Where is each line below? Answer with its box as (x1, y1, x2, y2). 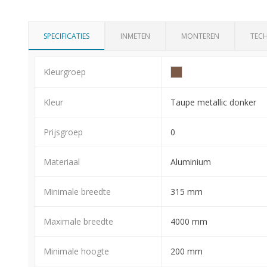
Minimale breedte (44, 185, 111, 197)
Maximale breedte (44, 215, 113, 227)
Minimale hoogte (44, 245, 109, 257)
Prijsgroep (44, 126, 83, 138)
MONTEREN (181, 30, 219, 41)
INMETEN (120, 30, 150, 41)
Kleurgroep (44, 66, 86, 77)
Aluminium (170, 156, 211, 167)
